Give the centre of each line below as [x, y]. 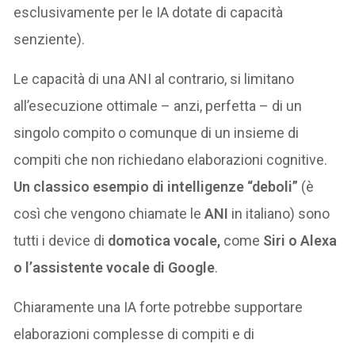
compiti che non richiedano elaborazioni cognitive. [171, 160]
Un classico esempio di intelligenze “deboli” [158, 187]
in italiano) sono [279, 214]
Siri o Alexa [300, 241]
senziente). [50, 40]
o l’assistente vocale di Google [115, 268]
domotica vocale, [164, 241]
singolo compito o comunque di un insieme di [157, 133]
